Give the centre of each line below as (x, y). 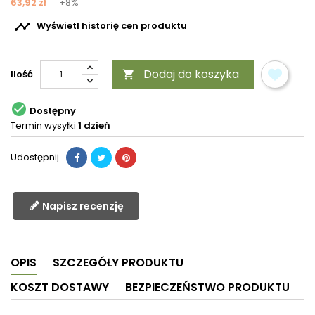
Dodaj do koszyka (191, 75)
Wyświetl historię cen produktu (112, 26)
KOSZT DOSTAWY (60, 288)
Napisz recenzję (83, 206)
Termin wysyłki (43, 126)
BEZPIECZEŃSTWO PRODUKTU (207, 288)
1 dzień (94, 126)
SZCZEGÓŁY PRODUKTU (118, 263)
